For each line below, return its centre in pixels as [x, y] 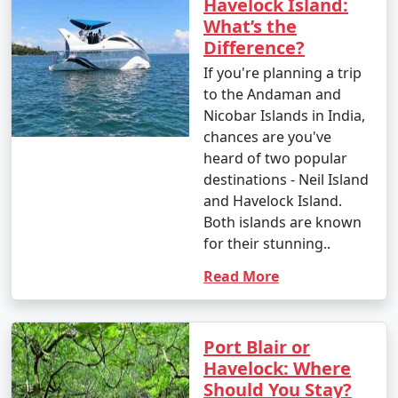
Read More [241, 276]
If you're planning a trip [283, 72]
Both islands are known [283, 222]
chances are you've [267, 136]
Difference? [254, 47]
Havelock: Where [277, 368]
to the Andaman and [272, 94]
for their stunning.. [267, 243]
